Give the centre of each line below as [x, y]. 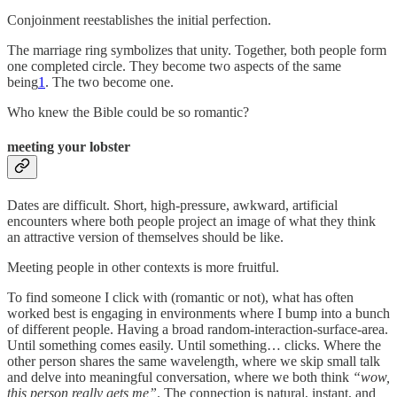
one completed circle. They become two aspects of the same [174, 66]
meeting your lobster [69, 146]
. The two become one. [109, 82]
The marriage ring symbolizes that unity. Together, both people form [197, 50]
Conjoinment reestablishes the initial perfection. [139, 19]
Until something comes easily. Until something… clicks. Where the [194, 346]
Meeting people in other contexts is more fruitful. [145, 268]
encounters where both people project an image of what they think [191, 222]
